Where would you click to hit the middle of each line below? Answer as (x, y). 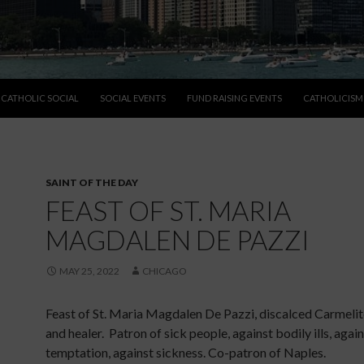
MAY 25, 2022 (89, 271)
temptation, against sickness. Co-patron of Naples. (186, 352)
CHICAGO (165, 271)
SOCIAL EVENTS (133, 98)
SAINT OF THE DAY (92, 182)
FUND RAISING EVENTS (234, 98)
